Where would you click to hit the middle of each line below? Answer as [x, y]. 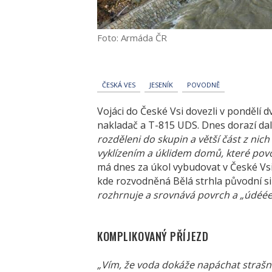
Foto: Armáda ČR [132, 37]
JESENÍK [161, 84]
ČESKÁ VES [119, 84]
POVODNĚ [203, 84]
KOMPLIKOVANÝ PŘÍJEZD [153, 236]
